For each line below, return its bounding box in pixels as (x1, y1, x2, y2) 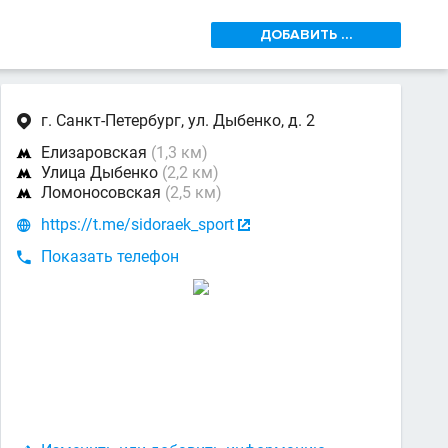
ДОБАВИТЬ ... (259, 25, 353, 43)
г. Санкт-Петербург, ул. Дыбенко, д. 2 (41, 111, 315, 130)
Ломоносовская (41, 183, 165, 202)
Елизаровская (41, 143, 151, 162)
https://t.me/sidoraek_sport (41, 215, 234, 234)
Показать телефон (41, 247, 179, 266)
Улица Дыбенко (41, 163, 162, 182)
